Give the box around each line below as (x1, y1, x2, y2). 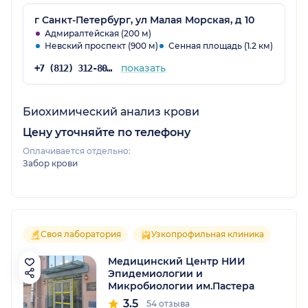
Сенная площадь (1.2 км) (168, 40, 273, 51)
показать (120, 61, 166, 74)
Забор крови (23, 157, 78, 168)
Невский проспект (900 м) (45, 40, 158, 51)
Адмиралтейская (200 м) (45, 27, 151, 38)
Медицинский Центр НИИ (108, 254, 245, 267)
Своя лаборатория (41, 228, 121, 239)
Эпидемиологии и (108, 267, 203, 280)
